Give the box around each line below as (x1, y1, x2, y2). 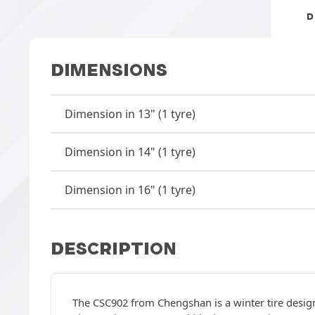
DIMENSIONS (51, 59, 167, 80)
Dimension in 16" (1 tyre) (65, 181, 195, 198)
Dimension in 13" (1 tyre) (65, 105, 195, 122)
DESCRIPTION (51, 238, 176, 259)
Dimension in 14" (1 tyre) (65, 143, 195, 160)
